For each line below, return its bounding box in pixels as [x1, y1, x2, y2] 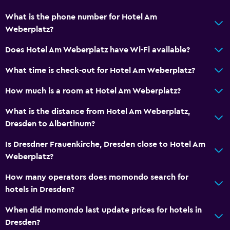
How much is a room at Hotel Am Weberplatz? [5, 86, 181, 95]
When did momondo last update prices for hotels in [5, 205, 202, 214]
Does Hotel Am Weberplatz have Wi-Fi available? [5, 45, 190, 54]
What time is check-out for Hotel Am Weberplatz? [5, 66, 195, 74]
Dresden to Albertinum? [5, 119, 95, 128]
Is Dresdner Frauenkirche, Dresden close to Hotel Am [5, 140, 205, 148]
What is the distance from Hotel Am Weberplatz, [5, 107, 190, 116]
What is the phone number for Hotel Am [5, 12, 157, 21]
